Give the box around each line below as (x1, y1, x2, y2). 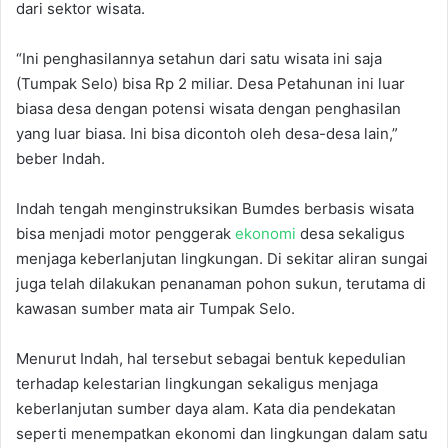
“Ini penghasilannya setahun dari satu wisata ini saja (16, 48, 382, 68)
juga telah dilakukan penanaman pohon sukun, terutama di (16, 273, 426, 293)
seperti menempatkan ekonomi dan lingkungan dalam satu (16, 423, 428, 443)
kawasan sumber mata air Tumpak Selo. (16, 298, 295, 318)
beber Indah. (16, 148, 105, 168)
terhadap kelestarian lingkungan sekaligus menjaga (16, 373, 378, 393)
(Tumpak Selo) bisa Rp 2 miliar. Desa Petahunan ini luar (16, 73, 405, 93)
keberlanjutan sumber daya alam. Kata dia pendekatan (16, 398, 396, 418)
